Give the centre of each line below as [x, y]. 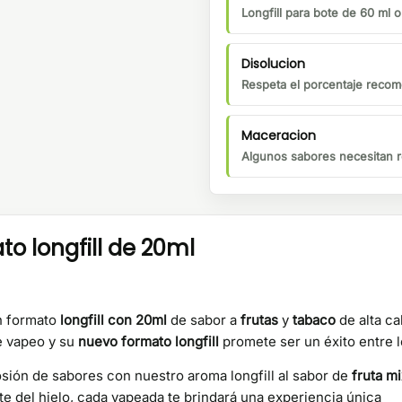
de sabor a [205, 320]
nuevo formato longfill [150, 342]
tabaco [314, 320]
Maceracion [279, 136]
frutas [261, 320]
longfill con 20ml [115, 320]
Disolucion [273, 64]
